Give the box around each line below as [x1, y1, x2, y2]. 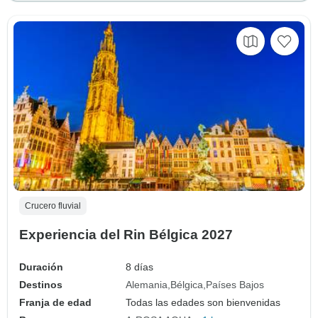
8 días [126, 261, 154, 273]
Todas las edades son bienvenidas [126, 297, 281, 309]
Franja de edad [19, 297, 92, 309]
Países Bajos [206, 279, 265, 291]
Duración [19, 261, 63, 273]
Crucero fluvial [25, 201, 81, 212]
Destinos [19, 279, 62, 291]
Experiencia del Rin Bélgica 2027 [19, 227, 233, 243]
